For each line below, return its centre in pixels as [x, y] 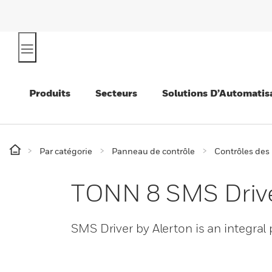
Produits [50, 93]
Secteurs [116, 93]
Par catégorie [66, 151]
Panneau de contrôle [153, 151]
